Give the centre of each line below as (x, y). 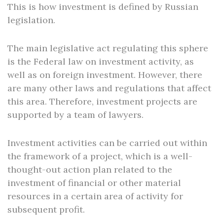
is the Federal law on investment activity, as (101, 61)
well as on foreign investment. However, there (105, 75)
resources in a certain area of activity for (95, 196)
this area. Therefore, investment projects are (102, 101)
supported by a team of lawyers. (75, 115)
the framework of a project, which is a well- (100, 156)
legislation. (31, 20)
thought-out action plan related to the (90, 169)
